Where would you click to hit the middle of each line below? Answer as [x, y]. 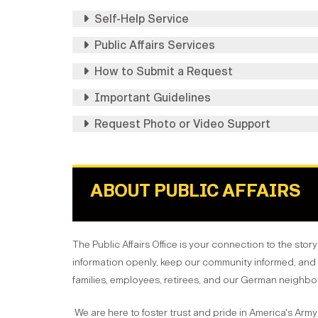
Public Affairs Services [155, 45]
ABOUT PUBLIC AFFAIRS [195, 191]
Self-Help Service [142, 18]
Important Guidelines [153, 97]
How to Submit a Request [164, 71]
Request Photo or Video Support [182, 124]
